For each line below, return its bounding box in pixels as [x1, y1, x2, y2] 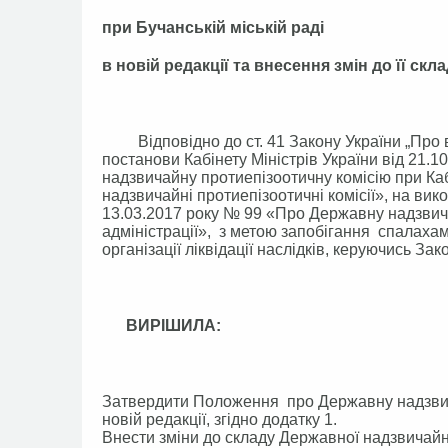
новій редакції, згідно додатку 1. [102, 411, 337, 428]
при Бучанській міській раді [102, 19, 324, 36]
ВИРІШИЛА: [102, 317, 221, 334]
